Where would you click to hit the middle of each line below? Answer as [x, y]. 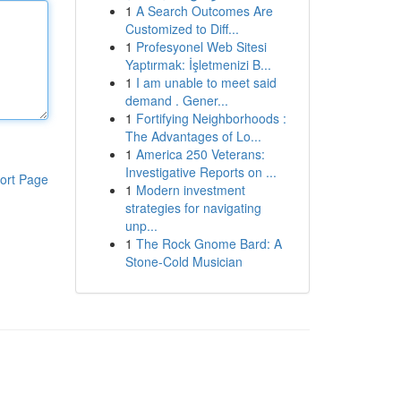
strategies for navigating [193, 208]
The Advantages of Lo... [193, 136]
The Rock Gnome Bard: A [209, 243]
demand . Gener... [176, 100]
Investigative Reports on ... [200, 172]
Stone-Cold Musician [183, 261]
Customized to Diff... [182, 29]
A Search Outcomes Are [204, 11]
